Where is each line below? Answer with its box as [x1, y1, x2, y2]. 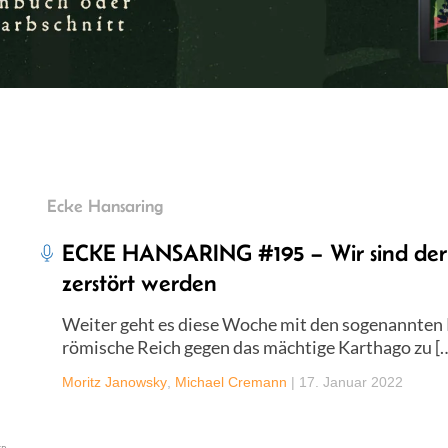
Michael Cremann [175, 373, 287, 390]
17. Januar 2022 [299, 373, 403, 390]
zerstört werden [62, 268, 217, 296]
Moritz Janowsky [62, 373, 167, 390]
